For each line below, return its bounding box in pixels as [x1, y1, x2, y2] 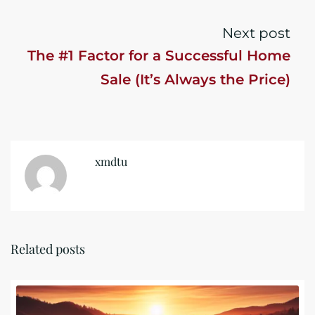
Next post [222, 25, 290, 41]
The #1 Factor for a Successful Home [27, 47, 290, 64]
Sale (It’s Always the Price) [101, 71, 290, 88]
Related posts [11, 240, 85, 257]
